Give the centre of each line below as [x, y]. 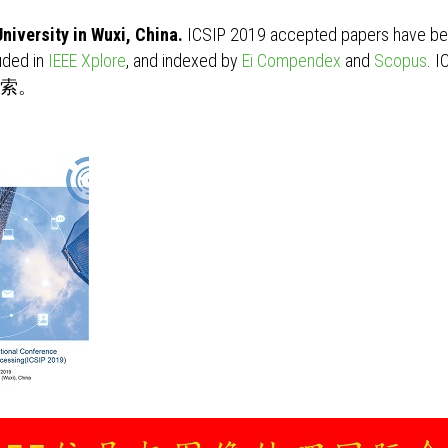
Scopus [400, 60]
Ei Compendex [291, 60]
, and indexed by [184, 60]
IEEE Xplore [87, 60]
